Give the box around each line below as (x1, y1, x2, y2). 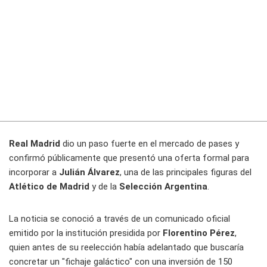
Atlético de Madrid (9, 181, 89, 193)
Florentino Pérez (163, 228, 235, 239)
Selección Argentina (119, 181, 207, 193)
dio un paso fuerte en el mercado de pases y (60, 138, 239, 150)
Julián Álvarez (59, 167, 120, 178)
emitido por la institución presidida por (9, 228, 163, 239)
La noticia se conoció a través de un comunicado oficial (9, 213, 230, 225)
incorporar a (9, 167, 59, 178)
